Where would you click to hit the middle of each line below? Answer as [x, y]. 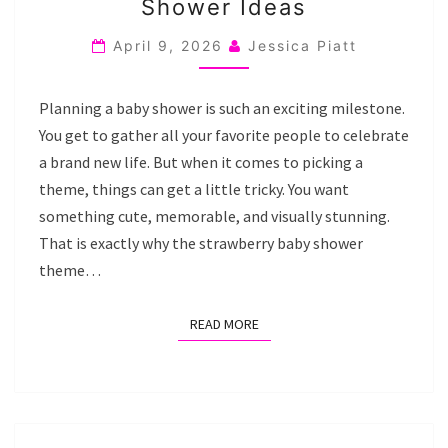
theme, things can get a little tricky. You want [194, 188]
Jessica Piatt [302, 45]
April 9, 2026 [170, 45]
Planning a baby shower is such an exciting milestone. [222, 107]
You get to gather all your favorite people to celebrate [224, 134]
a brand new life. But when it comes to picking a [201, 161]
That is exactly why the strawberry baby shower [201, 242]
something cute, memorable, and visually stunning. [214, 215]
